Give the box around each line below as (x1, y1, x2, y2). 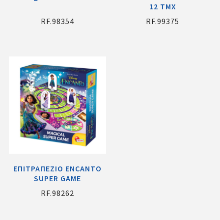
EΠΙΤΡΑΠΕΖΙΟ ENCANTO (13, 163, 102, 173)
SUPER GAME (33, 173, 81, 183)
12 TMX (149, 1, 176, 11)
